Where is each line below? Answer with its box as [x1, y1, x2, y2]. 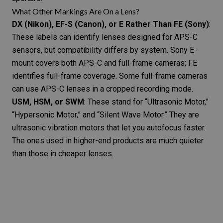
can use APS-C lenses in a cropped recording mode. [12, 84, 193, 94]
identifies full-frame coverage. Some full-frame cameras [12, 71, 208, 81]
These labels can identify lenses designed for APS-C [12, 32, 198, 42]
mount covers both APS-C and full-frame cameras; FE [12, 58, 197, 68]
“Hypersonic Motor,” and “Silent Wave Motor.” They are [12, 110, 199, 119]
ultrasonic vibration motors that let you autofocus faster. [12, 122, 206, 132]
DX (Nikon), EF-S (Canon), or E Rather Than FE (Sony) [12, 19, 209, 29]
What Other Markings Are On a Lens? [12, 6, 139, 16]
